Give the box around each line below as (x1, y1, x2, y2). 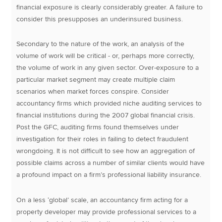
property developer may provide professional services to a (16, 207, 197, 216)
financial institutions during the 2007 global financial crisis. (16, 111, 195, 120)
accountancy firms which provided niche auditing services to (16, 99, 202, 108)
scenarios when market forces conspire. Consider (16, 87, 169, 96)
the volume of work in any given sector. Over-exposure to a (16, 63, 199, 72)
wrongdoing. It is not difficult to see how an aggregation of (16, 147, 195, 156)
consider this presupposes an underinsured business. (16, 14, 183, 23)
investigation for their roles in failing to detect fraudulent (16, 135, 189, 144)
